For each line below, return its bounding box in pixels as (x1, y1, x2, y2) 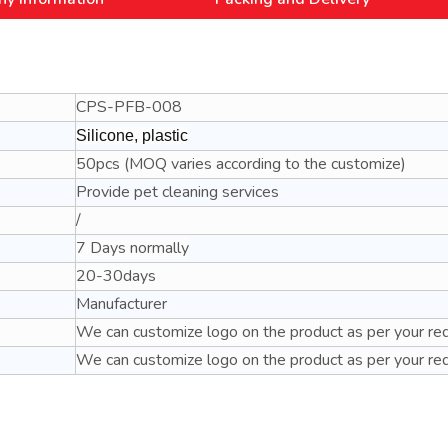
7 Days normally (76, 237, 189, 259)
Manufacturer (76, 293, 167, 315)
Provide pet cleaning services (76, 181, 279, 203)
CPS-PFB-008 (76, 96, 182, 118)
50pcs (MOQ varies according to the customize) (76, 153, 406, 175)
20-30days (76, 265, 156, 287)
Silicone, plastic (76, 127, 188, 144)
